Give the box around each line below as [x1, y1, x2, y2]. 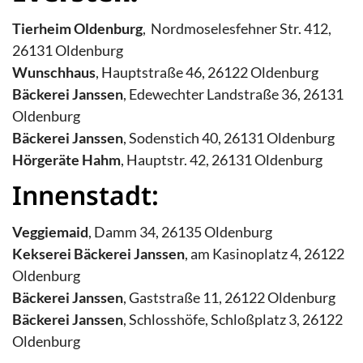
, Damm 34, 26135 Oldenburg [88, 223, 275, 241]
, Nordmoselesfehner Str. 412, [143, 19, 331, 38]
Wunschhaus [12, 63, 96, 82]
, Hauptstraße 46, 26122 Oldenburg [96, 63, 318, 82]
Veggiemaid [12, 223, 88, 241]
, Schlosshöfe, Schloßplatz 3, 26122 [123, 310, 343, 329]
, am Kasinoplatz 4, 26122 [185, 245, 344, 263]
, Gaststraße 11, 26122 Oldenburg [123, 288, 335, 307]
